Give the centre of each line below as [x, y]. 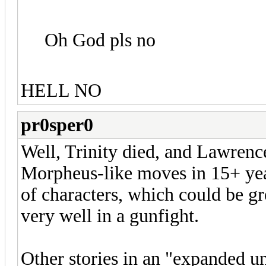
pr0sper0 [57, 125]
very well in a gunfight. [110, 216]
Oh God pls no [100, 40]
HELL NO [61, 90]
